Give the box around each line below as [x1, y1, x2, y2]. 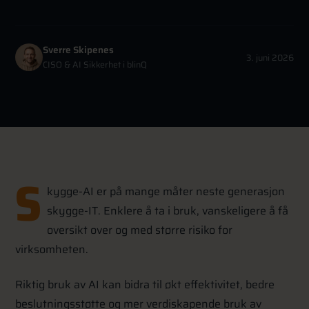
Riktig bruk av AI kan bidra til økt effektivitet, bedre [15, 275, 275, 293]
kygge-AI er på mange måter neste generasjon [46, 183, 285, 201]
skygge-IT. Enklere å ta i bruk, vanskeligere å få [46, 202, 288, 220]
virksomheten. [15, 241, 89, 259]
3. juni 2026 [246, 50, 294, 64]
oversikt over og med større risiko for [46, 221, 232, 239]
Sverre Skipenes [43, 43, 114, 58]
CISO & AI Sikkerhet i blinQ [43, 58, 148, 72]
